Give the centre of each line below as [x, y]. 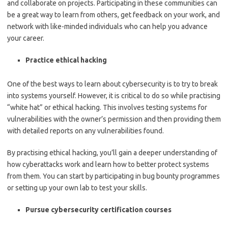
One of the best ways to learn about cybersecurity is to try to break [112, 84]
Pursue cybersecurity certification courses [98, 210]
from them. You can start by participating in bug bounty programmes [113, 176]
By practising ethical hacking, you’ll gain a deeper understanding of [112, 153]
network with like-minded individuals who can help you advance [107, 26]
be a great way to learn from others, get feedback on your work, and [113, 15]
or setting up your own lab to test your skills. [77, 188]
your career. [26, 38]
